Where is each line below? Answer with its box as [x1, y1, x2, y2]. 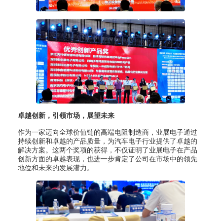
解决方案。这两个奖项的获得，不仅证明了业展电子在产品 [17, 146, 197, 154]
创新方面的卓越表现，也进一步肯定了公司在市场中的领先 [17, 154, 197, 163]
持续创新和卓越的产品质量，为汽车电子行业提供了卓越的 [17, 137, 197, 145]
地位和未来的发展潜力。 [17, 163, 94, 172]
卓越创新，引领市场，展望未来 [17, 111, 114, 119]
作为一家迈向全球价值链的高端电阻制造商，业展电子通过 [17, 128, 197, 136]
